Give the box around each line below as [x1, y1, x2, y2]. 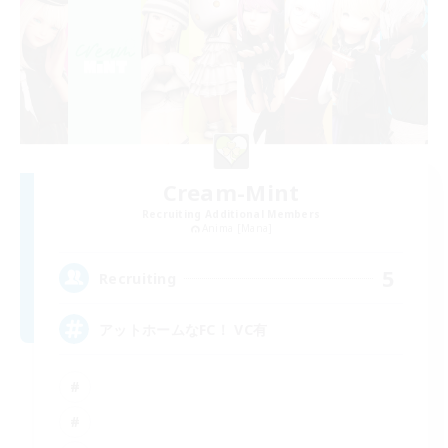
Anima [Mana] [201, 220, 273, 235]
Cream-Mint [162, 176, 300, 207]
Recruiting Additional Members [141, 206, 321, 221]
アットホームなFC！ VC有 [99, 319, 268, 339]
